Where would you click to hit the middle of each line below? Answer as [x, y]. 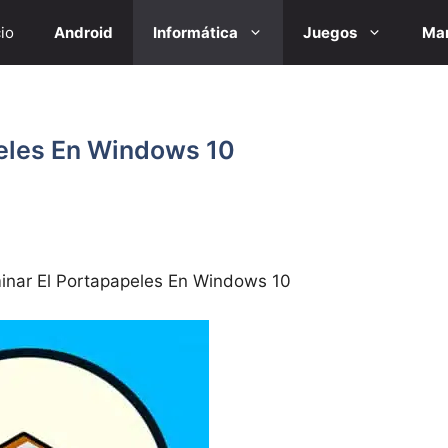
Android [83, 32]
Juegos [330, 32]
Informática [195, 32]
